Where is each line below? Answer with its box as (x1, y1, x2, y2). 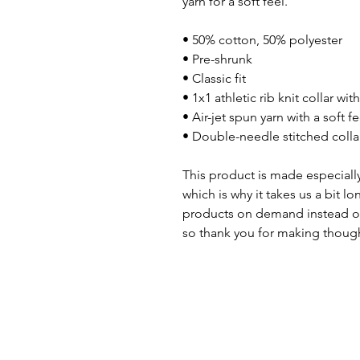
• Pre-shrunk (182, 51, 252, 67)
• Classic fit (182, 70, 246, 86)
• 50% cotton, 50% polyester (182, 31, 342, 47)
